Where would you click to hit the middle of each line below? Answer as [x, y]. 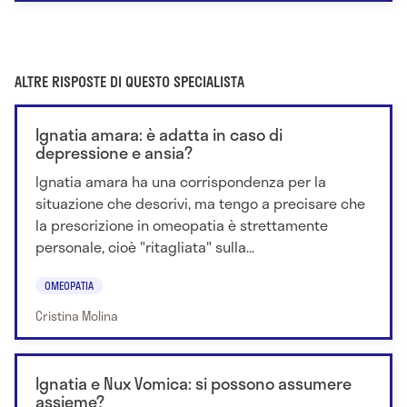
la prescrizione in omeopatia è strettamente [182, 224]
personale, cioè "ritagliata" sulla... [145, 246]
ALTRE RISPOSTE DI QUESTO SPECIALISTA [129, 81]
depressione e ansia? [114, 152]
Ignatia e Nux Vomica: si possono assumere [194, 384]
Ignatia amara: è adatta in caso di [159, 134]
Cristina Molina [77, 316]
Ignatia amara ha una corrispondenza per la [181, 181]
